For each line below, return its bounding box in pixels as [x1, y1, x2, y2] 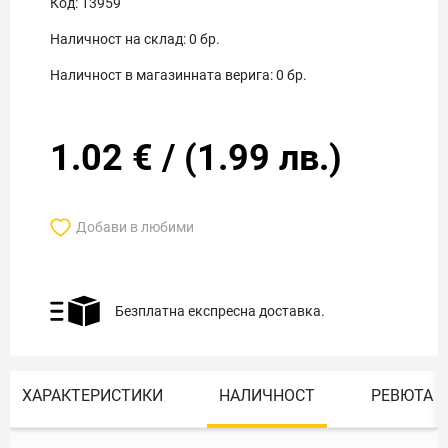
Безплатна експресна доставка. [115, 303, 325, 319]
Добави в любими [76, 219, 194, 235]
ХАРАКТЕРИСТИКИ [22, 386, 163, 405]
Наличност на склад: [50, 31, 186, 47]
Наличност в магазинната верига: [50, 67, 273, 83]
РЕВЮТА [371, 386, 433, 405]
